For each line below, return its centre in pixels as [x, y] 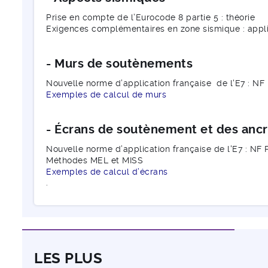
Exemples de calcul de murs [106, 94]
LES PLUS [68, 258]
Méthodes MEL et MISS [95, 160]
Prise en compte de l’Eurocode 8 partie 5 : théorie [150, 17]
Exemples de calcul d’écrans [107, 171]
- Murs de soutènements [119, 63]
